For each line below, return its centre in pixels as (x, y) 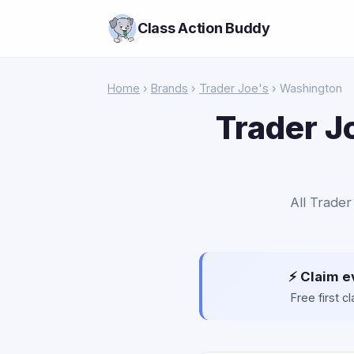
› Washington (305, 88)
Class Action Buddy (204, 28)
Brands (169, 88)
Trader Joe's (234, 88)
